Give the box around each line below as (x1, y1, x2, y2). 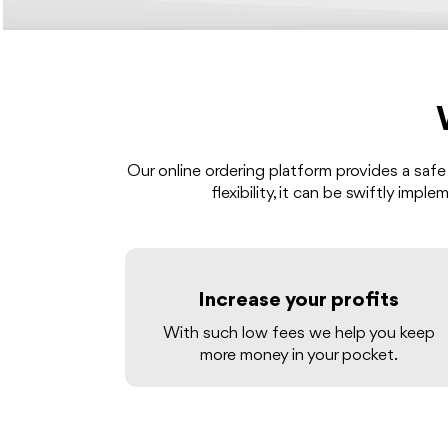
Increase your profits (198, 290, 400, 312)
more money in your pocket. (199, 347, 398, 365)
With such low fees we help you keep (162, 325, 435, 343)
